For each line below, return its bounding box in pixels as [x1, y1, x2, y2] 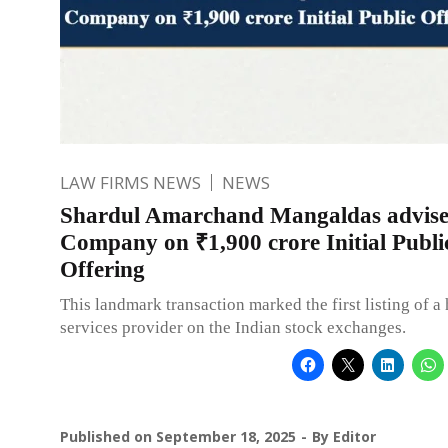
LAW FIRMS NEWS [60, 170, 201, 194]
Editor [333, 426, 376, 446]
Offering [60, 256, 145, 282]
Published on [60, 426, 156, 446]
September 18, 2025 [156, 426, 296, 446]
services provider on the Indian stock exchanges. [60, 317, 406, 337]
